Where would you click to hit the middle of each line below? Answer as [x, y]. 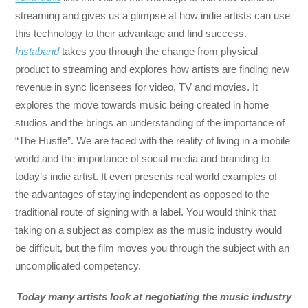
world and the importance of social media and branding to [143, 159]
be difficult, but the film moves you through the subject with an [153, 248]
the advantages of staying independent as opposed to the [143, 195]
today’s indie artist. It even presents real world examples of [146, 177]
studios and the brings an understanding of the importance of [150, 123]
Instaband [37, 52]
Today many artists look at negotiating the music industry [154, 296]
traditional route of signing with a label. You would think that [146, 212]
